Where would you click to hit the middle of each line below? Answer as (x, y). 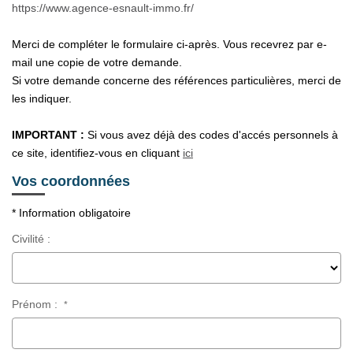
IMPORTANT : (48, 135)
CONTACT (176, 113)
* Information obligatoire (71, 212)
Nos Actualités (176, 31)
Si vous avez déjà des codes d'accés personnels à (211, 135)
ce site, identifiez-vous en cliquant (97, 153)
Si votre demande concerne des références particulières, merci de (176, 80)
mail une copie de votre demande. (97, 62)
